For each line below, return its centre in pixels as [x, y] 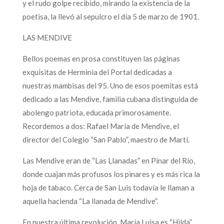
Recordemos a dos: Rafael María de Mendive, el [100, 126]
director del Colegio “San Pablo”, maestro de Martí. [106, 139]
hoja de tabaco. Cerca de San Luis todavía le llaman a [108, 187]
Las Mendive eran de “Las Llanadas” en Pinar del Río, [108, 160]
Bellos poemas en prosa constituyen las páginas [101, 58]
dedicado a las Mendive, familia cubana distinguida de [110, 99]
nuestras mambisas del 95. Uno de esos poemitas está [110, 85]
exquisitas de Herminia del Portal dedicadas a [97, 72]
